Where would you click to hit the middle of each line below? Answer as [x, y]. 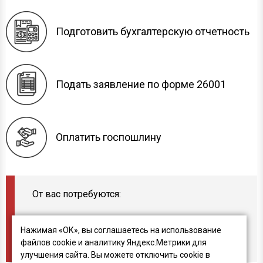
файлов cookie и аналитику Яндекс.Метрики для [114, 242]
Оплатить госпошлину [109, 137]
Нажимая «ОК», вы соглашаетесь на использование [121, 230]
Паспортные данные [89, 221]
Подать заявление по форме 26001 [141, 84]
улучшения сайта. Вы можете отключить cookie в [115, 255]
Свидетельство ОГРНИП [98, 232]
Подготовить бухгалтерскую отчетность [153, 31]
